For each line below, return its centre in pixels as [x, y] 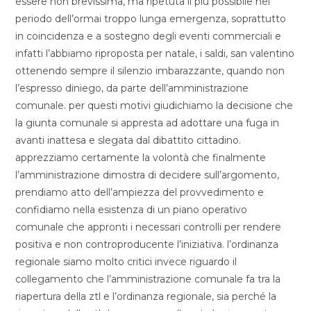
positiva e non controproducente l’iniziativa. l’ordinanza [147, 244]
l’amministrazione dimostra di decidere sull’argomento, [148, 175]
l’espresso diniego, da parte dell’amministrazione [132, 88]
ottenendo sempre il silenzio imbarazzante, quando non [150, 71]
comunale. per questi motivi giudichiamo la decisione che [154, 106]
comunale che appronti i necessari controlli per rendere [149, 227]
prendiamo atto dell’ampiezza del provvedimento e [140, 192]
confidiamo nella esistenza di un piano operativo [132, 210]
